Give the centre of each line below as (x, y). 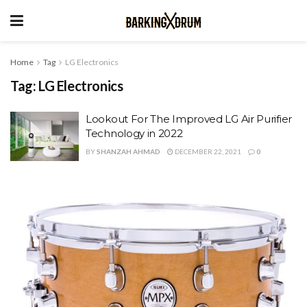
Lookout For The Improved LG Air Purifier (189, 119)
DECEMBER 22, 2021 (207, 151)
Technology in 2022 (134, 133)
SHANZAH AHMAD (128, 151)
